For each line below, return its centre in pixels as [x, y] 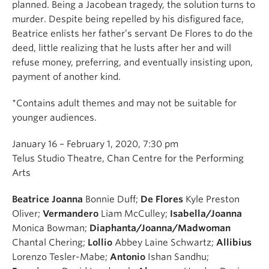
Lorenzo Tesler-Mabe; [61, 257]
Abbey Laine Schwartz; [164, 242]
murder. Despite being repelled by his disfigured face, [128, 19]
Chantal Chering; [50, 242]
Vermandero [71, 213]
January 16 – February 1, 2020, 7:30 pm [95, 144]
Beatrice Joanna [47, 199]
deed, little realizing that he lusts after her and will [122, 48]
